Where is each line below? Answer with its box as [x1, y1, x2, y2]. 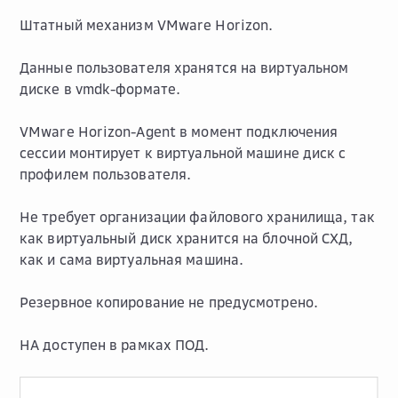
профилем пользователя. [20, 164, 192, 183]
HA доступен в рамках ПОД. [20, 335, 210, 354]
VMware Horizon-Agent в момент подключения [20, 122, 338, 140]
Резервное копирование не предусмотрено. [20, 292, 318, 311]
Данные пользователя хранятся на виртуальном [20, 58, 349, 76]
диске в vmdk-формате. [20, 79, 181, 98]
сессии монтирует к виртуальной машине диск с [20, 143, 346, 162]
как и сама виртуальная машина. [20, 250, 244, 268]
